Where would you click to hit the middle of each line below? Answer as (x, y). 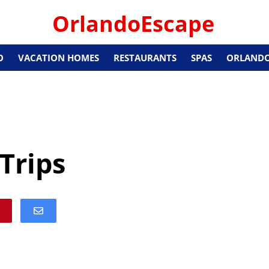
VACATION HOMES (59, 58)
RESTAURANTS (145, 58)
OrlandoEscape (133, 24)
